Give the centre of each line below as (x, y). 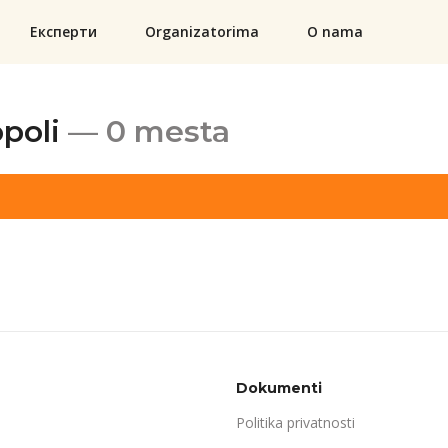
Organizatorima (202, 32)
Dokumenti (279, 387)
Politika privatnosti (295, 422)
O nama (335, 32)
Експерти (64, 32)
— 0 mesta (149, 131)
